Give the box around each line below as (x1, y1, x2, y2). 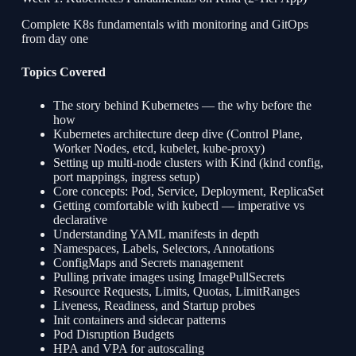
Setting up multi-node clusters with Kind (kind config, (52, 155, 323, 169)
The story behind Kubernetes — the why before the (52, 98, 311, 112)
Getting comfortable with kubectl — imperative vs (52, 198, 304, 212)
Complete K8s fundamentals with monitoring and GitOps (21, 17, 308, 31)
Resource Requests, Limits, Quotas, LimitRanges (52, 284, 300, 298)
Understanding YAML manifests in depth (52, 226, 259, 241)
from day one (21, 31, 88, 45)
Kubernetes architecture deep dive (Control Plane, (52, 126, 303, 141)
